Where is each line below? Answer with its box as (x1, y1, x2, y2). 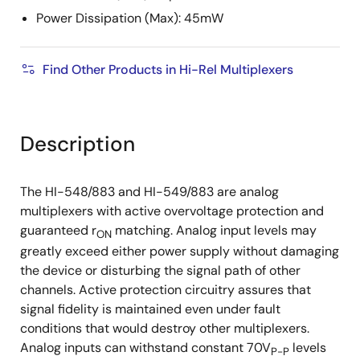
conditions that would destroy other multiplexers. (20, 320, 309, 337)
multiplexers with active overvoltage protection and (20, 202, 324, 220)
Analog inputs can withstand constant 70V (20, 339, 271, 357)
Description (20, 130, 135, 158)
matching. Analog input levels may (112, 222, 317, 239)
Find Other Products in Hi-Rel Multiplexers (43, 61, 293, 79)
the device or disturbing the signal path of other (20, 262, 301, 280)
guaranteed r (20, 222, 96, 239)
